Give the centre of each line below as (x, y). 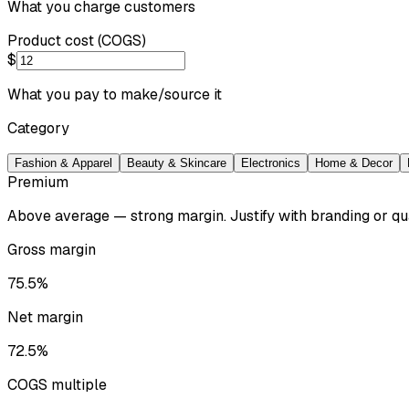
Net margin (45, 317)
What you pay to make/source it (115, 94)
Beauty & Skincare (177, 163)
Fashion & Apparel (63, 163)
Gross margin (52, 249)
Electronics (271, 163)
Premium (38, 182)
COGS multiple (57, 384)
